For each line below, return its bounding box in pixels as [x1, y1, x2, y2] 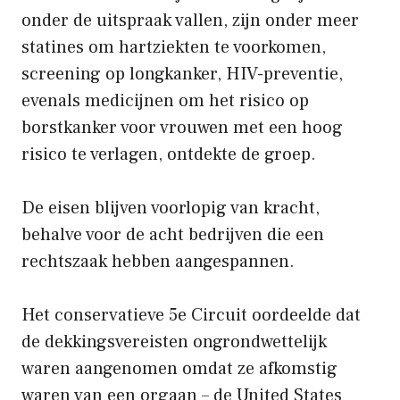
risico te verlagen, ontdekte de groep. [21, 142, 316, 166]
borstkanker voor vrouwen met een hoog [21, 115, 343, 139]
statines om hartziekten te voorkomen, [21, 35, 326, 59]
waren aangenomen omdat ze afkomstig [21, 356, 337, 380]
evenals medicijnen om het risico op [21, 88, 309, 112]
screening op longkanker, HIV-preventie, [21, 62, 343, 86]
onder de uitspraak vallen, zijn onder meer [21, 8, 359, 32]
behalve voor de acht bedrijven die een [21, 222, 324, 246]
